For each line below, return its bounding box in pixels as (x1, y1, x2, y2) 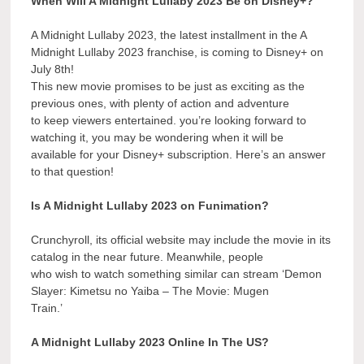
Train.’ (31, 301, 63, 315)
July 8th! (31, 63, 75, 76)
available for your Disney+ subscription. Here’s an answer (31, 148, 327, 162)
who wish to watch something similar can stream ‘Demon (31, 267, 323, 281)
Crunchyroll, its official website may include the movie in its (31, 233, 331, 247)
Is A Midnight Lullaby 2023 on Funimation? (31, 199, 270, 213)
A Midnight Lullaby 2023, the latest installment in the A (31, 28, 307, 42)
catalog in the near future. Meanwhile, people (31, 250, 264, 264)
